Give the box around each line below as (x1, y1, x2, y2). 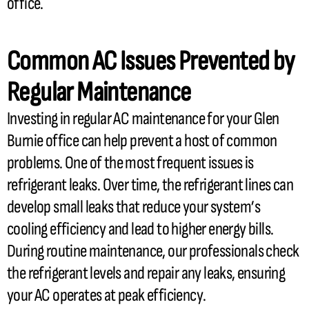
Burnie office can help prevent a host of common (7, 130, 277, 152)
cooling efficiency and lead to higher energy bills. (7, 219, 274, 240)
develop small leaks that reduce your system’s (7, 197, 260, 218)
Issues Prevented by (116, 45, 295, 78)
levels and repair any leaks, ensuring (88, 263, 286, 284)
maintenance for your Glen (129, 108, 279, 130)
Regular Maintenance (7, 76, 191, 109)
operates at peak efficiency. (50, 285, 206, 306)
